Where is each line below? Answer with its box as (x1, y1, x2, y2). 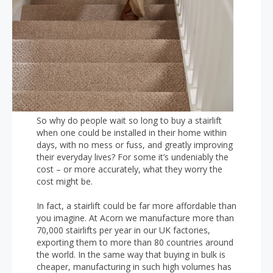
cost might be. (37, 175, 93, 187)
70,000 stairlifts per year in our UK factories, (37, 224, 210, 236)
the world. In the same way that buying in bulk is (37, 249, 225, 260)
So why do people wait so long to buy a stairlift (37, 115, 222, 126)
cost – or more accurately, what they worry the (37, 163, 222, 175)
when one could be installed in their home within (37, 127, 227, 138)
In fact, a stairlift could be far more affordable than (37, 200, 236, 211)
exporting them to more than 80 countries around (37, 236, 233, 248)
